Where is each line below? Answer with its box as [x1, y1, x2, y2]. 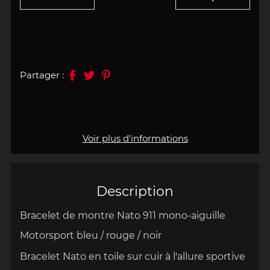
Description [96, 183, 174, 199]
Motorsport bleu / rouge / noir [19, 230, 162, 242]
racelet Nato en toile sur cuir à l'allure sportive [27, 251, 245, 263]
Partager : [19, 69, 64, 81]
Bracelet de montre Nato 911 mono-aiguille [19, 210, 228, 222]
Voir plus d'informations [82, 132, 188, 144]
